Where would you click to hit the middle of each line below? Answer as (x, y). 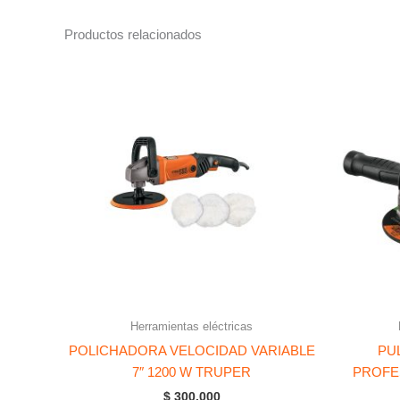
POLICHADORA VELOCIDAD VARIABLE (192, 350)
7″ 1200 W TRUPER (192, 371)
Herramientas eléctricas (192, 327)
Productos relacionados (133, 34)
